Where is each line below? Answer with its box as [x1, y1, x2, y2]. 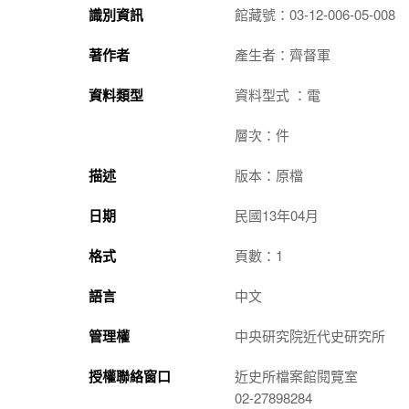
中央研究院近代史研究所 [235, 325, 385, 345]
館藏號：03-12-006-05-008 [235, 4, 395, 24]
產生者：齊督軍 [235, 44, 330, 64]
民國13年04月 [235, 204, 319, 225]
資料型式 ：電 [235, 84, 320, 104]
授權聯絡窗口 [89, 365, 171, 386]
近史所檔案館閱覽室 [235, 365, 358, 385]
